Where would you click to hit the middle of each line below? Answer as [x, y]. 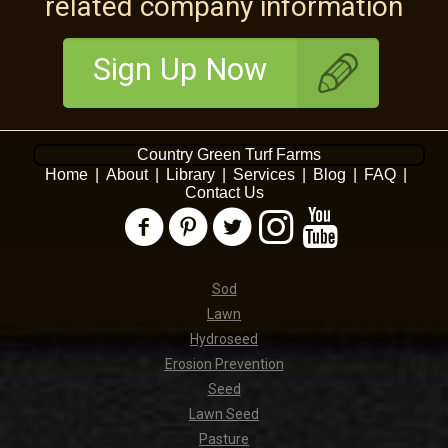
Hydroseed [224, 339]
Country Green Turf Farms [229, 155]
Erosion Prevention [224, 364]
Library [190, 175]
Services [263, 175]
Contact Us [224, 193]
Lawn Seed [224, 414]
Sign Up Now [179, 70]
